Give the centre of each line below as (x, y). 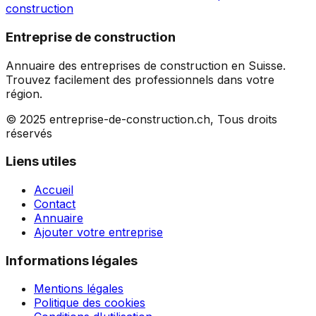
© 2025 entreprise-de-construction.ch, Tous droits (141, 119)
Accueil (54, 190)
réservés (29, 133)
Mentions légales (79, 289)
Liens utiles (41, 162)
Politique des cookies (90, 303)
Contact (55, 204)
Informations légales (72, 260)
